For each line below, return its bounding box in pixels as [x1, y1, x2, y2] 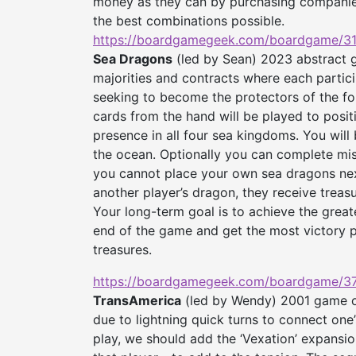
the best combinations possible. [93, 13, 288, 29]
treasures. [93, 242, 152, 258]
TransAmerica [93, 292, 181, 309]
